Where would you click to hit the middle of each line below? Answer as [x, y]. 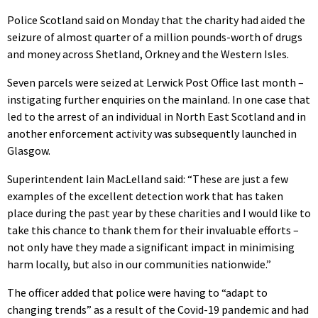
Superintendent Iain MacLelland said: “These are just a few [148, 179]
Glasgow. [29, 151]
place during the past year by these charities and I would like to [159, 213]
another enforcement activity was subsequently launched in [152, 134]
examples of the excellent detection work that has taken [145, 196]
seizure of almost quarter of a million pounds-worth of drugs [155, 37]
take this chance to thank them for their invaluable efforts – [153, 230]
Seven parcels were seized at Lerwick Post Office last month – [155, 83]
